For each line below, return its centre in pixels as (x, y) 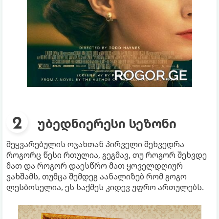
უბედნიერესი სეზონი (107, 123)
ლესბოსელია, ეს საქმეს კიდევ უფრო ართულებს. (105, 187)
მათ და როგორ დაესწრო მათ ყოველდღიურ (95, 165)
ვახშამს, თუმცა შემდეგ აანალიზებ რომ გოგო (97, 176)
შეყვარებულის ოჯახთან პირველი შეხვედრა (95, 144)
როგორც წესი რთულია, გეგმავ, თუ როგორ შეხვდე (107, 155)
